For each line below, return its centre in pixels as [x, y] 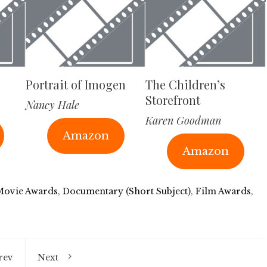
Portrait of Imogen [75, 85]
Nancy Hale [52, 105]
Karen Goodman [184, 121]
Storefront [173, 100]
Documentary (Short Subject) [127, 192]
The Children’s [186, 85]
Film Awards [223, 192]
